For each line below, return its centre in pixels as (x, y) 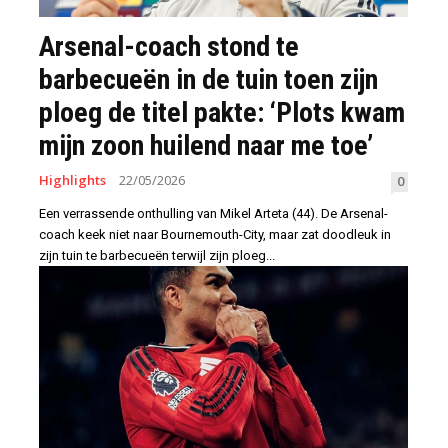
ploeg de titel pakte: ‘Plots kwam (222, 113)
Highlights (72, 180)
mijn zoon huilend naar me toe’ (206, 146)
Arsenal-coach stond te (169, 47)
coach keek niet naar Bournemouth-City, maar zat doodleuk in (215, 235)
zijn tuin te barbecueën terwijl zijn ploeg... (157, 256)
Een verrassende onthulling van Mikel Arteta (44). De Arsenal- (213, 214)
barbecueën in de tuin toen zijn (208, 80)
